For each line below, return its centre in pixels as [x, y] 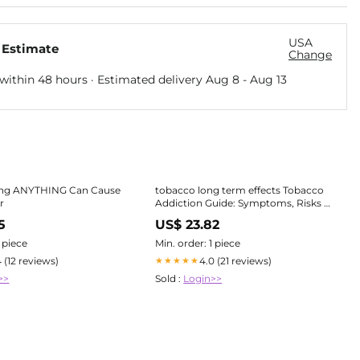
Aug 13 [268, 79]
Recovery [178, 215]
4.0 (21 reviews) [236, 260]
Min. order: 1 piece [198, 243]
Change [310, 54]
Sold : [170, 278]
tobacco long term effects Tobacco [240, 190]
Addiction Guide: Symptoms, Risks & [243, 202]
